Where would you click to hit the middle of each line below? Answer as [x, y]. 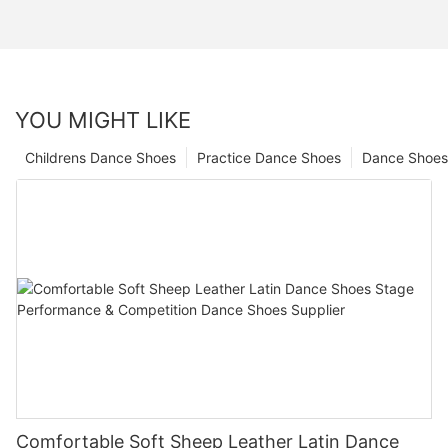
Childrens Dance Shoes [100, 158]
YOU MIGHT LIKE [103, 120]
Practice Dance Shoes [269, 158]
